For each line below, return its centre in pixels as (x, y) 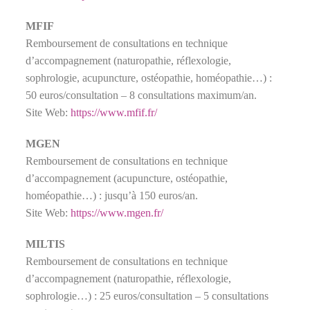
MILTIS (46, 244)
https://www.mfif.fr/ (114, 112)
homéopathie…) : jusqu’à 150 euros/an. (112, 195)
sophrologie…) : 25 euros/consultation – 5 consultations (147, 295)
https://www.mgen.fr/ (117, 212)
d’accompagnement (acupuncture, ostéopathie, (127, 178)
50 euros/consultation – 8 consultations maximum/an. (142, 95)
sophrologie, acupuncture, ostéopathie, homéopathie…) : (149, 77)
